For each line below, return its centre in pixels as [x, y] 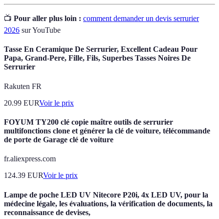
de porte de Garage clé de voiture [59, 139]
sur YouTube [40, 30]
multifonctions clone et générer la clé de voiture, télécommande [107, 131]
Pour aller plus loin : [47, 19]
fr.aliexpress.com [30, 159]
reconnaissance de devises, [47, 212]
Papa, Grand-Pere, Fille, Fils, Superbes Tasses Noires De [97, 58]
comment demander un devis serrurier [141, 19]
